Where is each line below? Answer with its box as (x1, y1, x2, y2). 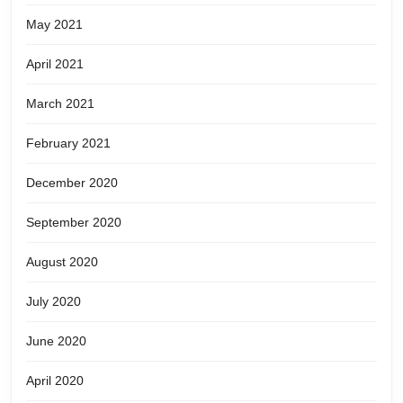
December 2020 (26, 175, 118, 190)
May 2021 (26, 16, 83, 31)
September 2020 (26, 214, 121, 229)
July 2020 (26, 293, 81, 309)
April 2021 (26, 56, 84, 71)
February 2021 (26, 135, 111, 150)
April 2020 (26, 372, 84, 388)
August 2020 (26, 254, 98, 269)
